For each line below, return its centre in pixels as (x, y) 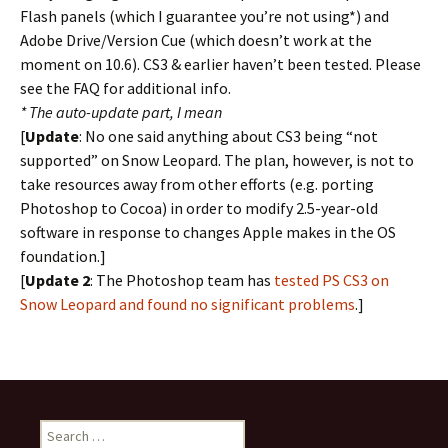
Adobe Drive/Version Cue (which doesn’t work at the (196, 40)
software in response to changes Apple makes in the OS (208, 232)
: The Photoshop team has (182, 280)
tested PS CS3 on (331, 280)
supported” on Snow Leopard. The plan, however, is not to (217, 160)
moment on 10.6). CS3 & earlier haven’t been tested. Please (220, 64)
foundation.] (63, 256)
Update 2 (57, 280)
